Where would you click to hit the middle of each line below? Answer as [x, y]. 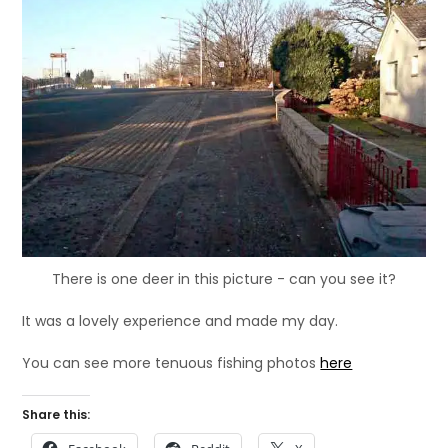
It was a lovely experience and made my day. [180, 320]
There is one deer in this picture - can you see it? [224, 278]
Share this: [56, 414]
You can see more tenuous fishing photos [171, 362]
